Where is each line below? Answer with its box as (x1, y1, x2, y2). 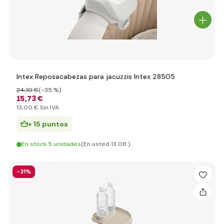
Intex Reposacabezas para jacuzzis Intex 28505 (16, 72, 175, 81)
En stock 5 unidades (21, 140, 81, 148)
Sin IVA (38, 103, 59, 111)
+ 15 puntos (28, 119, 68, 128)
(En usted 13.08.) (81, 140, 130, 148)
